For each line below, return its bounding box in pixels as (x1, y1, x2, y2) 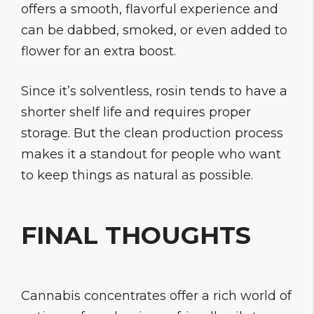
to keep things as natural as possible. (21, 167, 253, 183)
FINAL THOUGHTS (21, 219, 251, 250)
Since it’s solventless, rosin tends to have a (21, 83, 287, 99)
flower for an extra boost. (21, 43, 176, 59)
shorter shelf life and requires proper (21, 104, 251, 120)
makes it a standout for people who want (21, 146, 281, 162)
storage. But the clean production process (21, 125, 283, 141)
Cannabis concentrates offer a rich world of (21, 287, 292, 303)
